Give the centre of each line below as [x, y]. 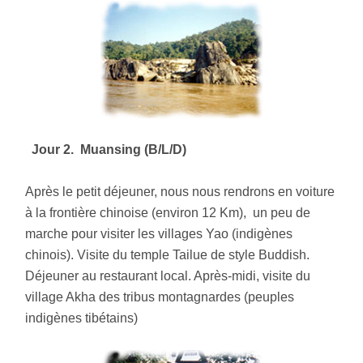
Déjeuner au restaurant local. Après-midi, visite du [168, 276]
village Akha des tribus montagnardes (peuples [160, 297]
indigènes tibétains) [82, 318]
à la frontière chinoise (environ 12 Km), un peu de [168, 213]
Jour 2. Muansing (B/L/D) [109, 150]
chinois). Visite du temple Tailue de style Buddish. [168, 255]
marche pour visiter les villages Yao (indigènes [159, 234]
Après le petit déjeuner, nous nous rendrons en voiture [180, 192]
